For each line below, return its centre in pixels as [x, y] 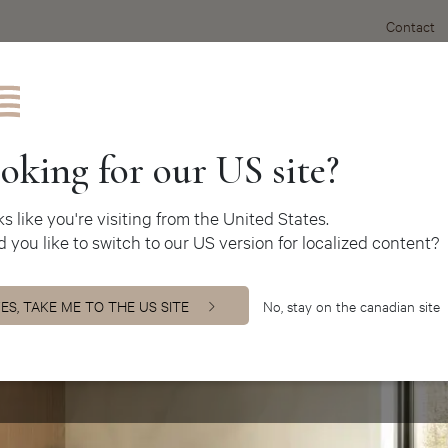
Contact [410, 25]
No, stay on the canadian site [352, 305]
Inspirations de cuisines [351, 95]
